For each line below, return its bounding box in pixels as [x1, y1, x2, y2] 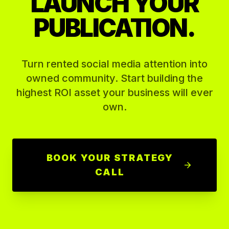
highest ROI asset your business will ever [16, 86, 213, 99]
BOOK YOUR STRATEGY [46, 152, 174, 163]
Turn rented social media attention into [21, 58, 208, 70]
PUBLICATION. [34, 13, 195, 43]
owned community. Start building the [26, 72, 203, 84]
